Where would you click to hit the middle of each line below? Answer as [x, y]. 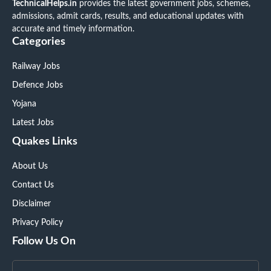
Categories [39, 41]
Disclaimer [31, 204]
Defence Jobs [38, 85]
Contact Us [33, 185]
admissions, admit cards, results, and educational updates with [128, 16]
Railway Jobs [36, 66]
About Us [30, 166]
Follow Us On [44, 241]
